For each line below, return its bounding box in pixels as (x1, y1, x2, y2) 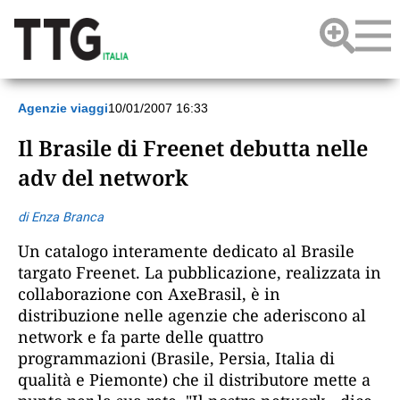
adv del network (18, 162, 188, 192)
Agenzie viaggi (18, 101, 108, 115)
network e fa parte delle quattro (18, 325, 263, 347)
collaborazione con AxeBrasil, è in (18, 282, 280, 304)
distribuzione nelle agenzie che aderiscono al (18, 304, 366, 326)
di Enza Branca (18, 209, 104, 225)
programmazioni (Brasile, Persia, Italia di (18, 346, 335, 369)
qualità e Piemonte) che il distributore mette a (18, 368, 371, 390)
